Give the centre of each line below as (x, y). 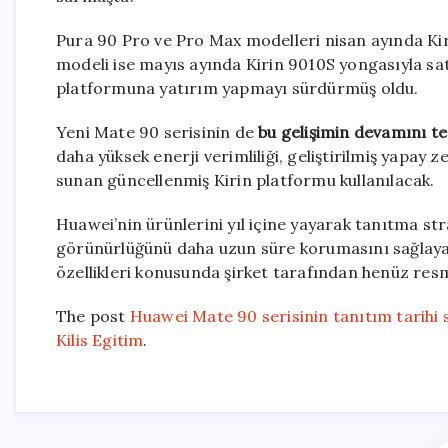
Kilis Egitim (100, 340)
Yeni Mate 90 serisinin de (157, 132)
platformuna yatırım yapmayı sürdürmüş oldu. (237, 88)
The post (93, 316)
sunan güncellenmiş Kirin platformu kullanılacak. (245, 180)
